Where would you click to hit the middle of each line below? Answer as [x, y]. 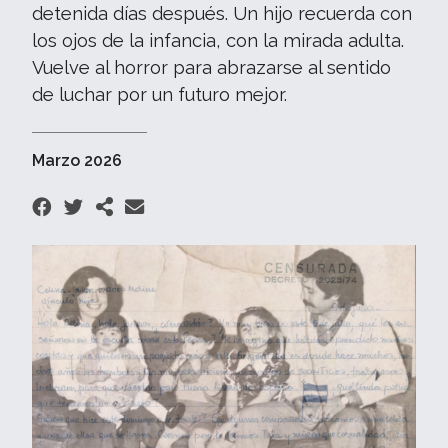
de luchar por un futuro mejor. [159, 94]
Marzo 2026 [77, 160]
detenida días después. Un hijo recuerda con [222, 13]
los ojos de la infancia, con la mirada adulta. [218, 40]
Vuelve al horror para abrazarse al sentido [211, 67]
